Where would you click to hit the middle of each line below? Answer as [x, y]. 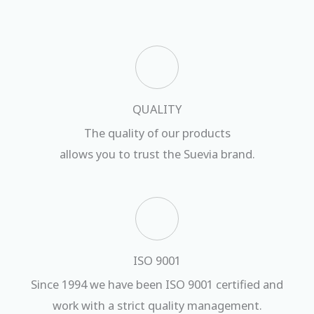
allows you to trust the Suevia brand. [157, 153]
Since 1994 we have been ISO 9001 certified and [157, 285]
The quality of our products [157, 132]
